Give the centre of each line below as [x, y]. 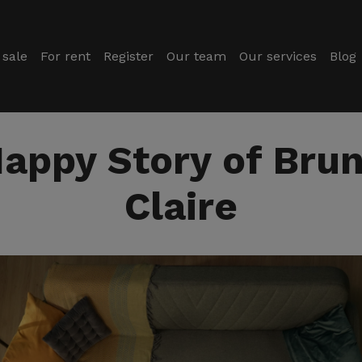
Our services [278, 56]
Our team [196, 56]
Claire [181, 206]
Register [128, 56]
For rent [65, 56]
